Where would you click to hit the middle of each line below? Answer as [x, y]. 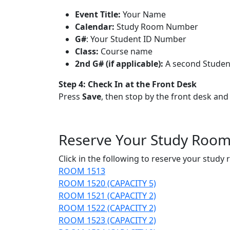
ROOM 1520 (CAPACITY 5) [107, 183]
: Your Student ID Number [136, 39]
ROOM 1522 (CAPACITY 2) [107, 208]
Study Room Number [156, 26]
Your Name [143, 14]
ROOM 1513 [82, 171]
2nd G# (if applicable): [119, 63]
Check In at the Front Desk [142, 84]
